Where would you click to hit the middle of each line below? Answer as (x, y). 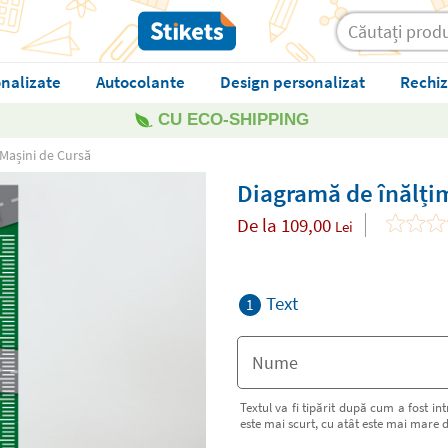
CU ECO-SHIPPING (233, 119)
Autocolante (141, 82)
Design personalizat (293, 82)
